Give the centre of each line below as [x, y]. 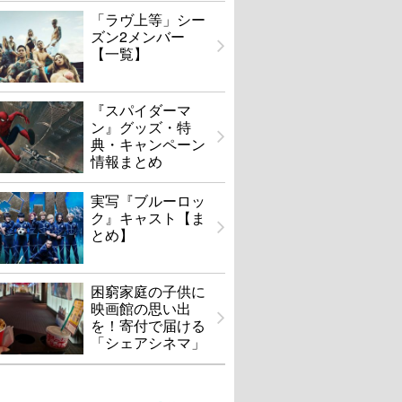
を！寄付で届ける [148, 326]
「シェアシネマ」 [148, 343]
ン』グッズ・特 [141, 127]
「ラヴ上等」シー [148, 20]
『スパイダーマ [141, 110]
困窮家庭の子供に [148, 292]
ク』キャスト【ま [148, 218]
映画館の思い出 [141, 309]
